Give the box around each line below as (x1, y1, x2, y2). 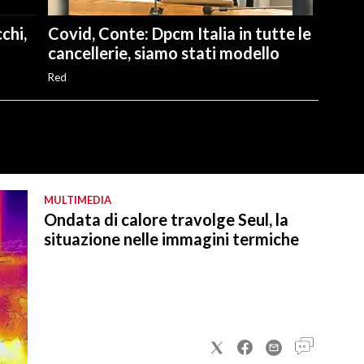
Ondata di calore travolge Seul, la (44, 209, 288, 229)
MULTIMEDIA (44, 193, 111, 206)
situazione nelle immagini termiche (44, 228, 299, 249)
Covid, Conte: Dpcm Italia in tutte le (47, 23, 311, 43)
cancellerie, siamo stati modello (47, 42, 279, 63)
